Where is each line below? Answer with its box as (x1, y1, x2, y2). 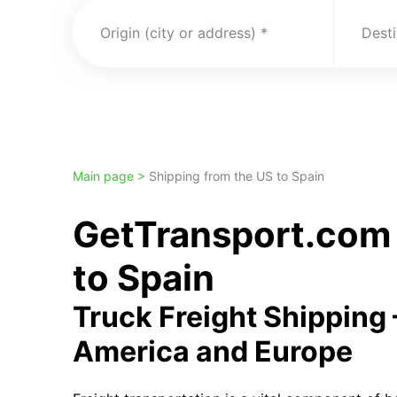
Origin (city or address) (100, 24, 257, 42)
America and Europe (73, 334, 353, 369)
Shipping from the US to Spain (149, 168, 324, 183)
